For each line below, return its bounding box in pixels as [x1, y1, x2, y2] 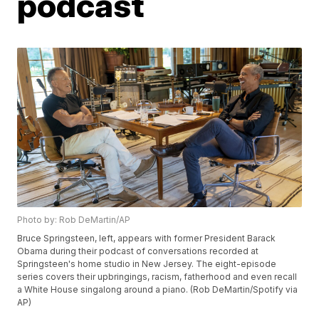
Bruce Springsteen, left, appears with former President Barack [17, 233, 276, 244]
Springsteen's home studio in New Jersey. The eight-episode [17, 258, 277, 270]
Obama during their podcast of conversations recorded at [17, 246, 259, 257]
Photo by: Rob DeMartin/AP [17, 214, 131, 226]
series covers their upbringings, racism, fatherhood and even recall [17, 271, 298, 283]
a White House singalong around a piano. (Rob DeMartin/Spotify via [17, 284, 298, 296]
